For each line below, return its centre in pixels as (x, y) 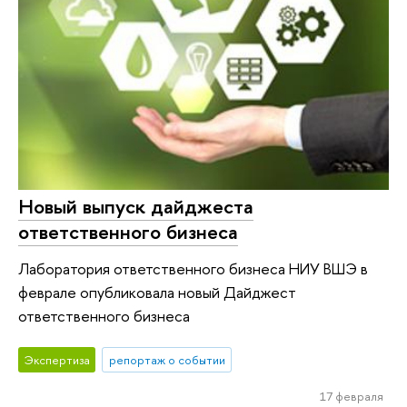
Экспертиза (57, 360)
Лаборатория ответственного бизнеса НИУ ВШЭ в (193, 268)
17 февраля (351, 397)
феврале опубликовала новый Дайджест (157, 292)
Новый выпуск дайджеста (136, 207)
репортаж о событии (167, 360)
